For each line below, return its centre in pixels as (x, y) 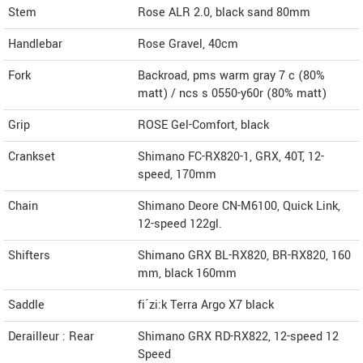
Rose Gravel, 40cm (188, 44)
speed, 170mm (177, 174)
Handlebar (35, 44)
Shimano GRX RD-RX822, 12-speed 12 (238, 336)
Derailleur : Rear (51, 336)
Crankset (32, 156)
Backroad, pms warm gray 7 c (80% (231, 75)
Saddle (26, 305)
